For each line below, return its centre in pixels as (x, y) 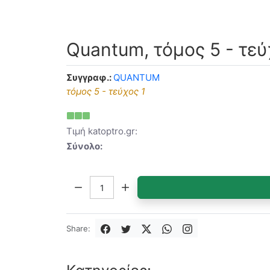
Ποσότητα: (88, 182)
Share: (78, 228)
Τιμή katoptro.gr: (102, 131)
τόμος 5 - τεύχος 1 (106, 91)
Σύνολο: (84, 146)
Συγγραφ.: (89, 77)
